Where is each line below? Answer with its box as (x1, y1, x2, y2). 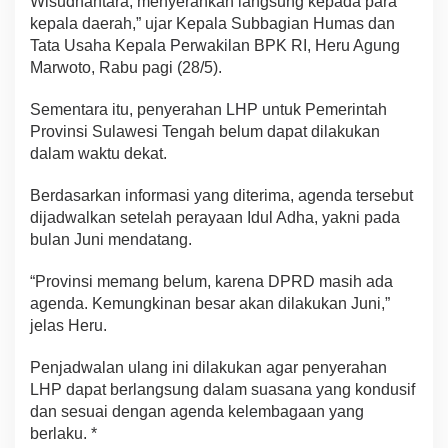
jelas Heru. (30, 316, 107, 334)
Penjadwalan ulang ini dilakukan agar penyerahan (30, 358, 387, 376)
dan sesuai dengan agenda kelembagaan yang (30, 402, 364, 420)
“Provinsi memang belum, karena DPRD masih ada (30, 272, 393, 290)
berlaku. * (30, 424, 97, 442)
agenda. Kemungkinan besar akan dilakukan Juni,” (30, 294, 390, 312)
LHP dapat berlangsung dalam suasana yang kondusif (30, 380, 415, 398)
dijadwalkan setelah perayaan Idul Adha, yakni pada (30, 208, 400, 226)
